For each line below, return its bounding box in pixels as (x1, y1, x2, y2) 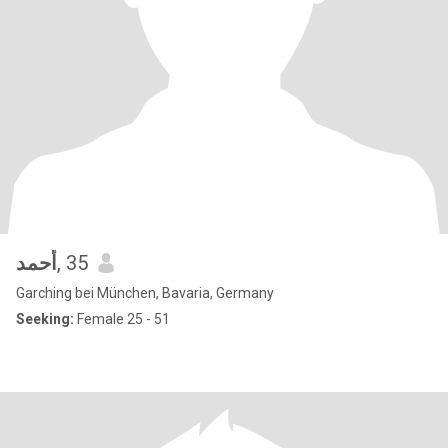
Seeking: (16, 311, 74, 327)
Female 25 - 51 (74, 311, 170, 327)
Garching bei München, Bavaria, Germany (16, 285, 274, 301)
